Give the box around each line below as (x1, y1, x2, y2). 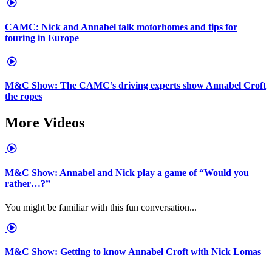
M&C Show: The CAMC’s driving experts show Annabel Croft (5, 80, 266, 91)
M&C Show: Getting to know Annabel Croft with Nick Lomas (5, 246, 261, 257)
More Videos (5, 115, 84, 131)
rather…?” (5, 178, 50, 189)
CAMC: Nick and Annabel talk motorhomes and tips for (5, 21, 237, 32)
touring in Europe (5, 32, 79, 43)
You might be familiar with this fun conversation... (5, 202, 197, 212)
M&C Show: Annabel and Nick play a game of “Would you (5, 167, 249, 178)
